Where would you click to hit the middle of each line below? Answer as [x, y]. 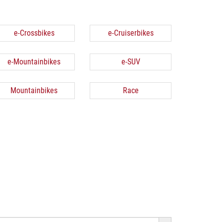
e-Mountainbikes [34, 62]
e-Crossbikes [34, 33]
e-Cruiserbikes [131, 33]
